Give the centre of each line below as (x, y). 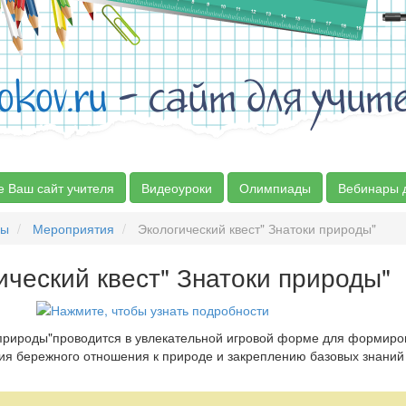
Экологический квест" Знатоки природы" (255, 228)
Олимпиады (275, 188)
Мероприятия (73, 228)
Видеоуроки (177, 188)
